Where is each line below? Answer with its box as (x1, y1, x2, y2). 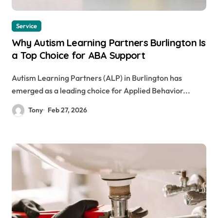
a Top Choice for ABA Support (12, 49, 145, 61)
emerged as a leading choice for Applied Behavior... (12, 85, 190, 95)
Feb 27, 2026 (48, 105, 88, 114)
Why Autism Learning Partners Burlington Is (12, 36, 206, 49)
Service (16, 21, 37, 30)
